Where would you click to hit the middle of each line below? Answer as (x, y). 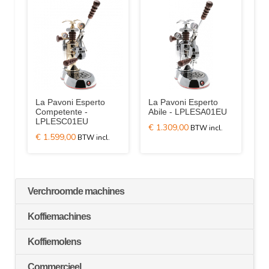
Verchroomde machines (76, 191)
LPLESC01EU (62, 121)
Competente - (62, 112)
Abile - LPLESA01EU (188, 112)
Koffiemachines (59, 216)
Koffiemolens (54, 242)
